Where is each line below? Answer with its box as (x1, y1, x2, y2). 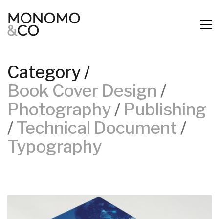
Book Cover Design (7, 80, 157, 101)
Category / (7, 62, 90, 83)
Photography (7, 99, 111, 120)
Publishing (124, 99, 206, 120)
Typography (7, 136, 102, 157)
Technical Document (17, 117, 177, 138)
